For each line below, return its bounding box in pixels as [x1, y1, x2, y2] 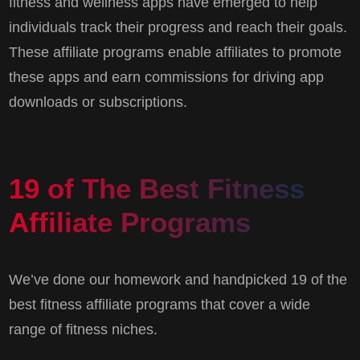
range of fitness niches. [9, 321, 158, 337]
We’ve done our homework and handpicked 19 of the [9, 271, 348, 288]
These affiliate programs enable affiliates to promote [9, 44, 342, 61]
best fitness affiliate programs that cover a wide [9, 296, 311, 313]
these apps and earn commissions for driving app [9, 69, 325, 86]
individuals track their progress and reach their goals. [9, 19, 348, 36]
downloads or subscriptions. [9, 94, 188, 111]
